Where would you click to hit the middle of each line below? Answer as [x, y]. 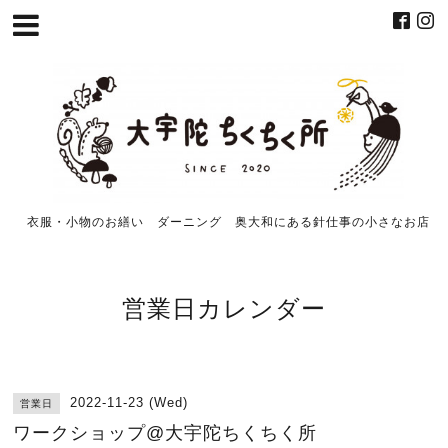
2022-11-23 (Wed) [129, 403]
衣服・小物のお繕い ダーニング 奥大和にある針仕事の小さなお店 [228, 222]
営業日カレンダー [224, 308]
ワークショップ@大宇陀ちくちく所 [165, 433]
